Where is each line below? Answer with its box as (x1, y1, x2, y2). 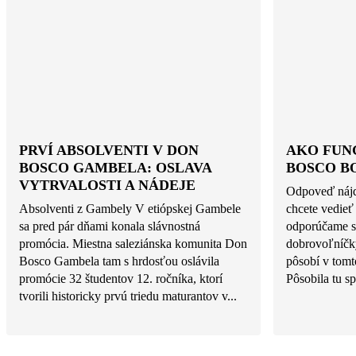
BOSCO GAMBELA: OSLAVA (19, 159, 211, 176)
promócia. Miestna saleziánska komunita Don (19, 237, 247, 251)
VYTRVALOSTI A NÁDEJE (19, 176, 195, 193)
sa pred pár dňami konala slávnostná (19, 219, 200, 234)
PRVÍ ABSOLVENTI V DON (19, 141, 199, 158)
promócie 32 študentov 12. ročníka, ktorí (19, 272, 222, 286)
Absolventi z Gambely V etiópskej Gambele (19, 202, 241, 216)
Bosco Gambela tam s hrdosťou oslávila (19, 254, 219, 269)
